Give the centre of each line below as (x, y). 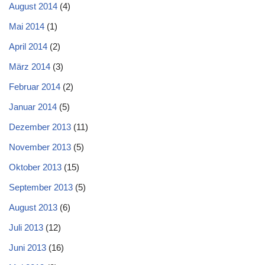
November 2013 (40, 147)
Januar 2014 (33, 106)
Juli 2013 (26, 227)
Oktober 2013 (35, 167)
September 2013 (41, 187)
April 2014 (28, 46)
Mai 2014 (27, 26)
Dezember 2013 (40, 127)
